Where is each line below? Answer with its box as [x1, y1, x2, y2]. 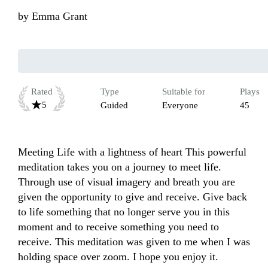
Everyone [162, 100, 198, 111]
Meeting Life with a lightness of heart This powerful [18, 146, 246, 159]
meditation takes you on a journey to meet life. [18, 161, 221, 173]
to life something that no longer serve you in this [18, 206, 230, 218]
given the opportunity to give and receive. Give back [18, 191, 247, 203]
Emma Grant [32, 10, 87, 23]
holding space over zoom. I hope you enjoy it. [18, 251, 218, 263]
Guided [100, 100, 128, 111]
